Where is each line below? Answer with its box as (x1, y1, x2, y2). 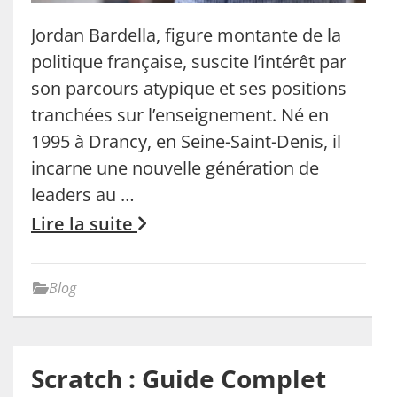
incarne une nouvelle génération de (31, 155, 319, 180)
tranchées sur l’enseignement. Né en (31, 102, 329, 127)
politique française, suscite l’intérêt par (31, 49, 346, 74)
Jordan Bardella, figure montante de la (31, 22, 341, 47)
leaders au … (31, 182, 135, 206)
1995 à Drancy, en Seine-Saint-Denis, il (31, 128, 341, 153)
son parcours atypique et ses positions (31, 75, 346, 100)
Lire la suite (31, 211, 137, 236)
